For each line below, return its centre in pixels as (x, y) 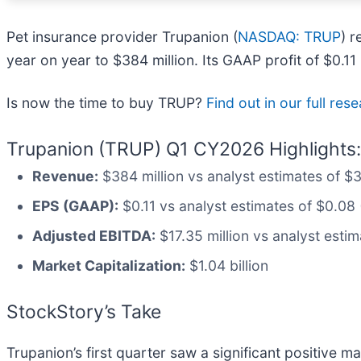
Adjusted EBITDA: (94, 235)
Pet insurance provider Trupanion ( (122, 36)
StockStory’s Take (84, 311)
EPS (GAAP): (75, 205)
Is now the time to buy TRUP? (106, 102)
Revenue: (65, 176)
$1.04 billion (227, 265)
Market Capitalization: (109, 265)
